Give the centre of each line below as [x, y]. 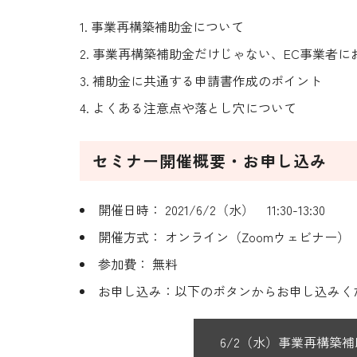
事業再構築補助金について [167, 26]
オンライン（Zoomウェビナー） [255, 236]
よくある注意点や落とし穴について [194, 107]
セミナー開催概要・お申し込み [209, 160]
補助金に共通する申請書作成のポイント [207, 80]
